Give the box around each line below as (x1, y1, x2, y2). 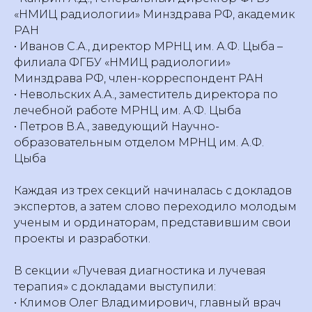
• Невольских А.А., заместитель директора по (14, 88, 278, 101)
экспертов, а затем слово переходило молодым (14, 200, 297, 213)
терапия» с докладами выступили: (14, 280, 216, 293)
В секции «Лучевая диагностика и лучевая (14, 264, 266, 277)
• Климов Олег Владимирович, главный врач (14, 296, 281, 309)
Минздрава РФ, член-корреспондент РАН (14, 72, 263, 85)
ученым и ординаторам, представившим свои (14, 216, 291, 229)
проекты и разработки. (14, 232, 150, 245)
